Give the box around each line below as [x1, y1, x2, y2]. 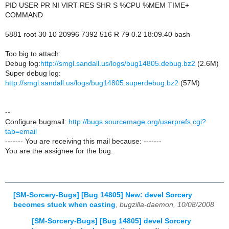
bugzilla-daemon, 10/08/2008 [120, 200, 214, 209]
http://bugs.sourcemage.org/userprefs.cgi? [68, 118, 206, 126]
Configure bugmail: [5, 118, 68, 126]
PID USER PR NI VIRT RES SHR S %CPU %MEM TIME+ [5, 1, 189, 9]
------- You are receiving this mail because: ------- [5, 137, 162, 145]
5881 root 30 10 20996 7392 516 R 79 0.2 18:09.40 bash [5, 30, 190, 38]
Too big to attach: [5, 50, 61, 58]
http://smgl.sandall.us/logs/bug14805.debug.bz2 [40, 59, 195, 67]
